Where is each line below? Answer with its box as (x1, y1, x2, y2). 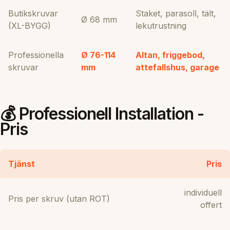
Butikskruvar (8, 8, 58, 18)
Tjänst (8, 158, 35, 169)
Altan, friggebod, (136, 49, 205, 60)
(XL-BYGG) (8, 20, 51, 31)
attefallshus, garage (136, 62, 219, 72)
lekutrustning (136, 20, 186, 31)
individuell (184, 187, 222, 198)
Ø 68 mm (81, 14, 117, 25)
